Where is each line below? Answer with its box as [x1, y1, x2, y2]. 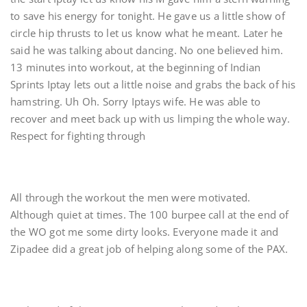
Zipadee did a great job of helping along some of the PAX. [10, 242, 291, 256]
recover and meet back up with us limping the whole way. [10, 112, 291, 125]
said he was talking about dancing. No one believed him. [10, 43, 284, 57]
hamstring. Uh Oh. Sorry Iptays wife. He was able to [10, 95, 261, 108]
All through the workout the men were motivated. [10, 191, 251, 204]
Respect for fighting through [10, 129, 149, 143]
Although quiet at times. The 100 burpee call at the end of [10, 208, 289, 221]
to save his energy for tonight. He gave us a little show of [10, 9, 285, 23]
